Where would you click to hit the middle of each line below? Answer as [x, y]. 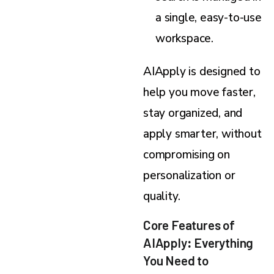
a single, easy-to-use [209, 18]
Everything [224, 243]
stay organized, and [193, 113]
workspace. [185, 39]
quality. [162, 197]
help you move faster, [199, 93]
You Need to [176, 261]
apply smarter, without [202, 134]
